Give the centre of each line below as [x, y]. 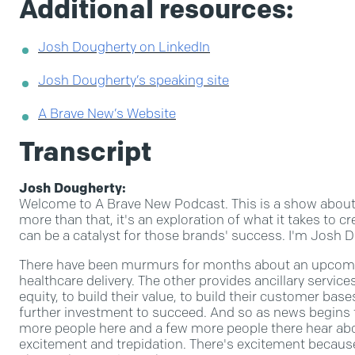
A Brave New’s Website [107, 113]
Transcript [85, 151]
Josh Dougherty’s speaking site [134, 80]
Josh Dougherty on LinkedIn [124, 47]
